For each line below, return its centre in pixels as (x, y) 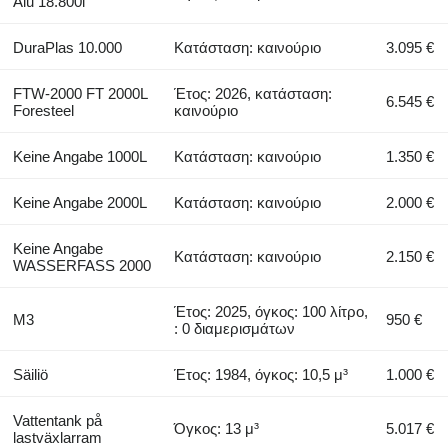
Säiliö (30, 374)
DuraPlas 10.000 (67, 47)
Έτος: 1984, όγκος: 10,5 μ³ (261, 374)
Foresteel (43, 110)
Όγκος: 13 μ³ (217, 428)
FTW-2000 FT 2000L (79, 93)
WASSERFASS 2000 (81, 265)
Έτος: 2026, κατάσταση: (253, 93)
